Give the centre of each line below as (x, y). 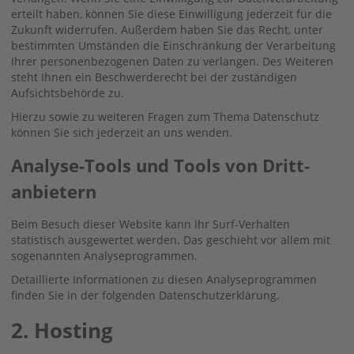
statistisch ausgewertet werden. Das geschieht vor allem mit (171, 239)
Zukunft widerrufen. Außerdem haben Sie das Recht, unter (167, 29)
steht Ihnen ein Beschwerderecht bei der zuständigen (154, 77)
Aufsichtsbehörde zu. (68, 92)
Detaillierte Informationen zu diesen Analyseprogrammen (164, 279)
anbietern (54, 191)
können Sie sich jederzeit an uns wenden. (122, 132)
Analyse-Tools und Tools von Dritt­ (160, 165)
